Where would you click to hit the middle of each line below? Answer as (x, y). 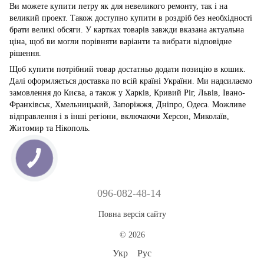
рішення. (25, 53)
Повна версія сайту (132, 214)
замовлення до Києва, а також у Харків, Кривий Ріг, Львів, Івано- (127, 93)
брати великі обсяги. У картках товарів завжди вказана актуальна (127, 29)
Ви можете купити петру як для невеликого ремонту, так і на (118, 6)
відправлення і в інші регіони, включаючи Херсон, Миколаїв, (119, 116)
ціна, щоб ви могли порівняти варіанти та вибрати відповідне (121, 41)
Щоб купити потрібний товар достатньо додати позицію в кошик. (128, 69)
